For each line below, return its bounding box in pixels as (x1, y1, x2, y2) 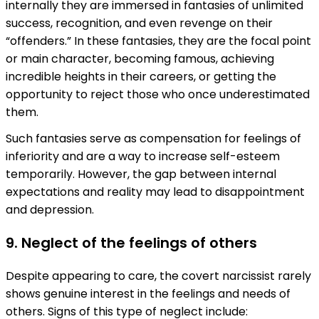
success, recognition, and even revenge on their (6, 15, 273, 32)
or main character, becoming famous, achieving (6, 51, 274, 68)
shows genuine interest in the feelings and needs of (6, 286, 291, 303)
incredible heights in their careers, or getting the (6, 68, 276, 85)
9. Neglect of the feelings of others (6, 233, 257, 253)
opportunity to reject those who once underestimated (6, 86, 310, 103)
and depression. (6, 202, 94, 219)
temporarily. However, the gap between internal (6, 166, 276, 183)
